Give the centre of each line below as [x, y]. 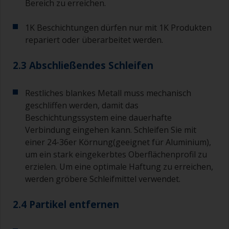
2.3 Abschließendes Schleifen [83, 65]
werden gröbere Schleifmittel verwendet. [103, 179]
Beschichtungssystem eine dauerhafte [98, 118]
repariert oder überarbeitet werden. [94, 40]
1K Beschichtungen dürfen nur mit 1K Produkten [118, 28]
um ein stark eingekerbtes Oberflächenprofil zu [116, 155]
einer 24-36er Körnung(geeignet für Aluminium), [118, 142]
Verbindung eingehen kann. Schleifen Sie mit [111, 130]
